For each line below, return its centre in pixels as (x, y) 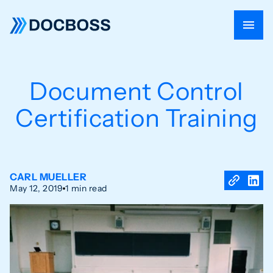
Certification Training (136, 118)
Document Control (136, 91)
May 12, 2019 (37, 188)
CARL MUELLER (48, 177)
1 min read (86, 188)
